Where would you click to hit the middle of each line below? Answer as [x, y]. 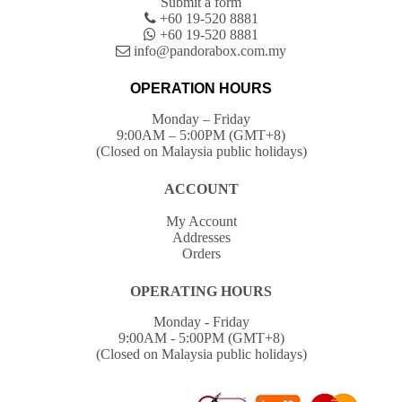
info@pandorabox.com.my [208, 51]
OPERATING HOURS [201, 292]
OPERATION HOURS [201, 89]
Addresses [201, 238]
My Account [201, 222]
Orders [201, 254]
